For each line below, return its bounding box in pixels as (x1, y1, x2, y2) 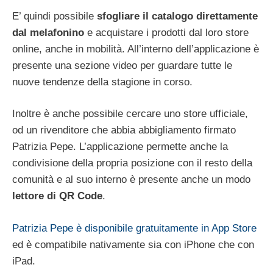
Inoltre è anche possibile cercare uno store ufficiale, (12, 108, 248, 120)
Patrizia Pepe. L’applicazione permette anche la (12, 141, 228, 153)
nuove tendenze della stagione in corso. (12, 76, 193, 88)
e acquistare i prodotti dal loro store (84, 26, 249, 38)
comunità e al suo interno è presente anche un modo (12, 174, 250, 186)
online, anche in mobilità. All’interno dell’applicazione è (12, 43, 259, 55)
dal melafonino (12, 26, 84, 38)
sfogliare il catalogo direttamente (97, 10, 258, 22)
